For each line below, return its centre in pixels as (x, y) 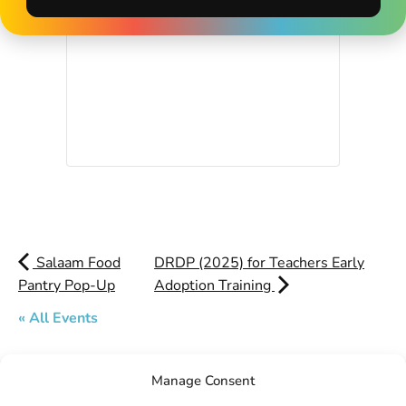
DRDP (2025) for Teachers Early (260, 263)
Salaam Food (77, 263)
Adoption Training (215, 285)
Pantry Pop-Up (67, 285)
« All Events (58, 318)
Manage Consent (203, 381)
